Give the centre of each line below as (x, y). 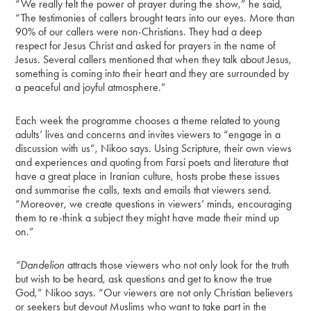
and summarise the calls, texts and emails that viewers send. (144, 190)
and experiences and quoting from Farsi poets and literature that (152, 162)
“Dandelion (42, 264)
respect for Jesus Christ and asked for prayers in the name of (146, 45)
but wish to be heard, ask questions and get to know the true (144, 278)
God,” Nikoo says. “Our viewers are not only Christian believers (154, 292)
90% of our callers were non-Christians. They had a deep (139, 31)
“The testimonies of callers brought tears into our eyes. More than (155, 17)
